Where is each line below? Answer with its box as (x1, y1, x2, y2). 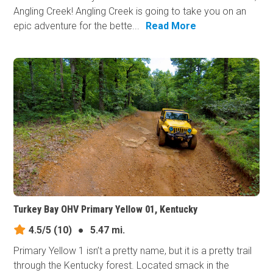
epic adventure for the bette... (13, 20, 140, 32)
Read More (146, 20, 197, 32)
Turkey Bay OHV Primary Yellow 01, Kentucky (13, 203, 198, 215)
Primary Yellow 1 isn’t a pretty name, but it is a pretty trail (13, 244, 252, 257)
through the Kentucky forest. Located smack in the (13, 259, 230, 271)
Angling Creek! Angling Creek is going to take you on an (13, 5, 247, 18)
